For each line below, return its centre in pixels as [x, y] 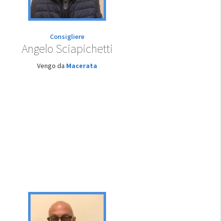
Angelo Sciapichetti [67, 49]
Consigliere [67, 37]
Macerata [82, 66]
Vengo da [52, 66]
